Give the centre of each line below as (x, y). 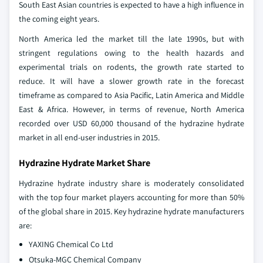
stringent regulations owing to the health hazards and (131, 53)
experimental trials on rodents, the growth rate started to (131, 67)
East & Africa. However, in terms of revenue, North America (131, 109)
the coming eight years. (59, 18)
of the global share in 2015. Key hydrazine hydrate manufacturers (131, 211)
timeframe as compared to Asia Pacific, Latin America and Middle (131, 95)
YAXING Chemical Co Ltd (71, 244)
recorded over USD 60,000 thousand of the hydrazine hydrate (131, 123)
